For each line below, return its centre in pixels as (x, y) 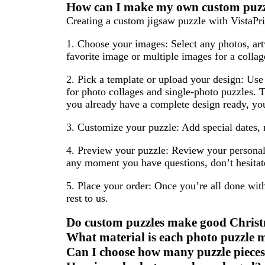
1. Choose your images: (117, 44)
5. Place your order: (109, 186)
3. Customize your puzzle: (123, 127)
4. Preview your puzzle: (117, 151)
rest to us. (87, 198)
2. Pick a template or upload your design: (155, 80)
